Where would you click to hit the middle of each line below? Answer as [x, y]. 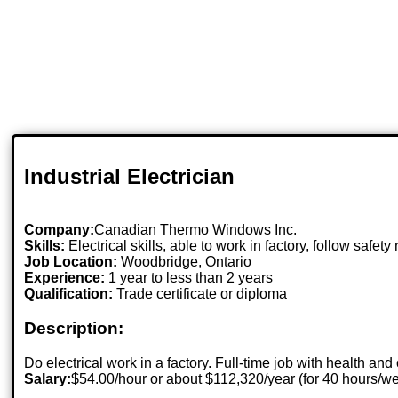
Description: [74, 329]
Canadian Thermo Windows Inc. [196, 230]
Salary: [48, 378]
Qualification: [69, 294]
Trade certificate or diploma [200, 294]
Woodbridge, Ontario [187, 262]
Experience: [65, 278]
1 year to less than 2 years [189, 278]
